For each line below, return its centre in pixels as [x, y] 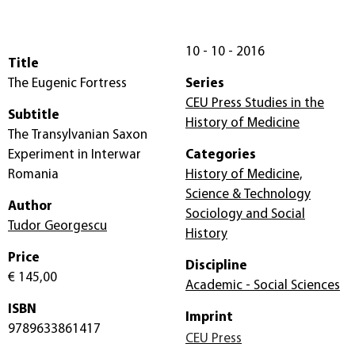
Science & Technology [248, 194]
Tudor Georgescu [57, 226]
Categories [221, 155]
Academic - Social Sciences [263, 285]
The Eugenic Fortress [67, 83]
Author [30, 206]
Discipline [216, 265]
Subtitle [34, 115]
